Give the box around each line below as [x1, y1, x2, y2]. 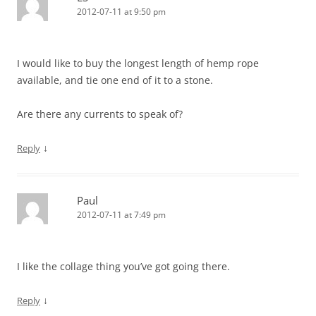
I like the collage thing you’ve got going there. [17, 260, 230, 274]
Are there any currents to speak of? [17, 107, 183, 121]
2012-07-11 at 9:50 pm [77, 6, 166, 18]
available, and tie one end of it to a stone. [17, 73, 213, 87]
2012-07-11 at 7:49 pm [77, 209, 166, 221]
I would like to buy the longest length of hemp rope [17, 56, 259, 71]
